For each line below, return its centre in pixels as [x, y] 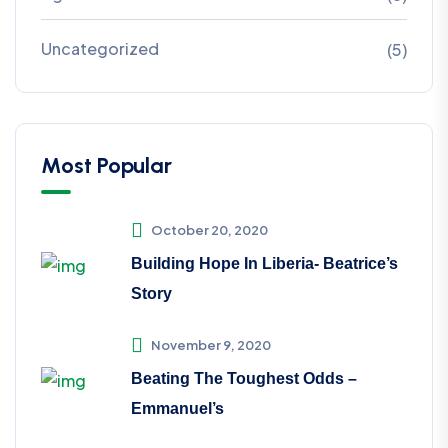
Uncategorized [100, 48]
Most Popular [106, 165]
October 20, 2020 [209, 229]
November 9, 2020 [211, 344]
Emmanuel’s [177, 408]
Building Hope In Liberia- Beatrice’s [264, 263]
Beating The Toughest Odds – [244, 378]
